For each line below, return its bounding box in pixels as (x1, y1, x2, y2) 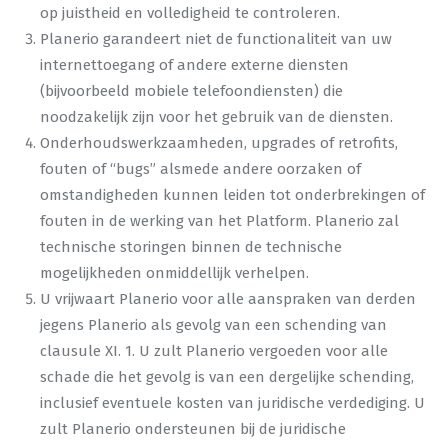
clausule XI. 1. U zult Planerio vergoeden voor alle (40, 342, 388, 360)
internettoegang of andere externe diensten (40, 56, 349, 74)
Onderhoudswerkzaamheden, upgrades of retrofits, (40, 134, 398, 152)
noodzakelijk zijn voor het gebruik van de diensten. (40, 108, 393, 126)
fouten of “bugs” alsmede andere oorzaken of (40, 160, 361, 178)
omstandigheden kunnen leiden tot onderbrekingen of (40, 186, 425, 204)
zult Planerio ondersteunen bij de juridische (40, 420, 346, 438)
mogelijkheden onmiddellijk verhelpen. (40, 264, 309, 282)
